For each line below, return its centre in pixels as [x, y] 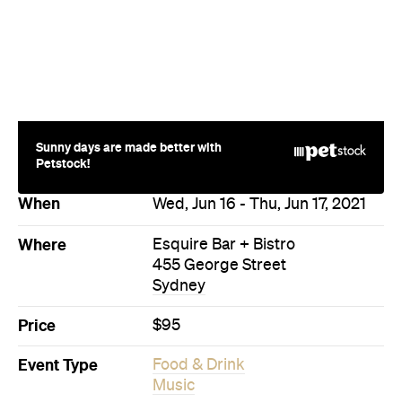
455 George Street [219, 184]
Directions [210, 352]
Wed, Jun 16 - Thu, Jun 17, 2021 [259, 123]
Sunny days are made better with [129, 66]
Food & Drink [199, 284]
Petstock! [63, 82]
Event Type [58, 284]
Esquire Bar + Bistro [224, 164]
